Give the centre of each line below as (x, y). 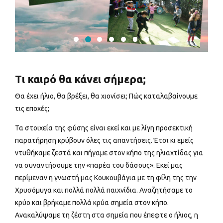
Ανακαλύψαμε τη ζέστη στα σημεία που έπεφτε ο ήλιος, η (107, 215)
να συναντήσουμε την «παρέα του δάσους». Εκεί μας (99, 166)
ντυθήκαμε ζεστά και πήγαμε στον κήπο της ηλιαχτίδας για (109, 153)
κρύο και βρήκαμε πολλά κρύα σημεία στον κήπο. (92, 203)
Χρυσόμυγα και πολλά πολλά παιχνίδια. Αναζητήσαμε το (104, 190)
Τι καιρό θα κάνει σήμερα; (80, 79)
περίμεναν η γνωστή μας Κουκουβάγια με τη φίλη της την (106, 178)
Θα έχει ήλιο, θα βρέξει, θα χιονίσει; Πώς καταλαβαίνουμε (106, 96)
